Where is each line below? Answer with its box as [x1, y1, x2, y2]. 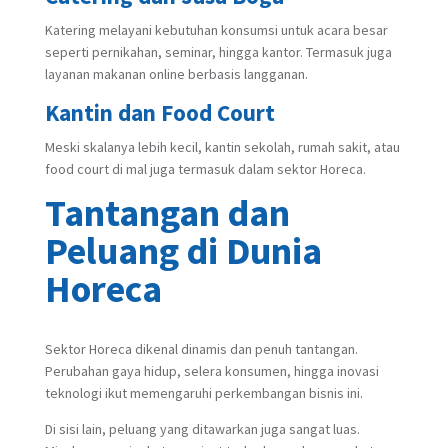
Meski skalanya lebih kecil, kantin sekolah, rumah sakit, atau [44, 137, 400, 156]
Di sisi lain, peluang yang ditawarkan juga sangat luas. [44, 419, 360, 438]
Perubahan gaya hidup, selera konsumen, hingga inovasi [44, 361, 379, 380]
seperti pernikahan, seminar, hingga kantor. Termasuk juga [44, 42, 392, 61]
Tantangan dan [44, 188, 290, 236]
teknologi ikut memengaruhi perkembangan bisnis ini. [44, 383, 366, 402]
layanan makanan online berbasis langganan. [44, 64, 308, 83]
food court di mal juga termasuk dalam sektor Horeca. [44, 159, 366, 178]
